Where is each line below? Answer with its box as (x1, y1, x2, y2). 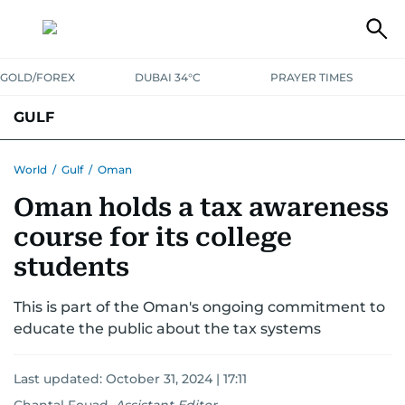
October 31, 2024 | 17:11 (106, 371, 247, 387)
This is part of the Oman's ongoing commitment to (14, 298, 385, 316)
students (14, 252, 129, 282)
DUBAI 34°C (135, 71, 202, 84)
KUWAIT (74, 152, 127, 168)
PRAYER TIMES (269, 71, 353, 84)
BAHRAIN (14, 152, 74, 168)
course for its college (14, 222, 292, 252)
